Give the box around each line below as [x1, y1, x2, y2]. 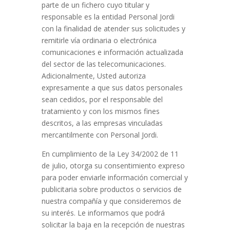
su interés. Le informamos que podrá [41, 208, 165, 218]
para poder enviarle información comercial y [41, 172, 188, 182]
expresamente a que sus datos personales [41, 83, 183, 92]
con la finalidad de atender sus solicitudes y [41, 24, 185, 33]
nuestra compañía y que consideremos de [41, 196, 181, 206]
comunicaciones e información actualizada [41, 47, 183, 57]
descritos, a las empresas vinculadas [41, 118, 163, 128]
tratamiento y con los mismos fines [41, 106, 160, 116]
